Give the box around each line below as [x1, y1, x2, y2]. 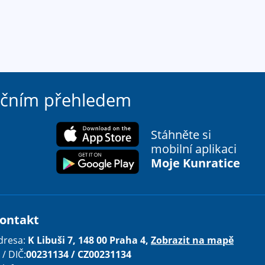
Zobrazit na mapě [151, 234, 234, 247]
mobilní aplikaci [151, 141, 237, 157]
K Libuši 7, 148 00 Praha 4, [28, 234, 151, 247]
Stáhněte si [151, 127, 211, 143]
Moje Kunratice [151, 155, 240, 171]
